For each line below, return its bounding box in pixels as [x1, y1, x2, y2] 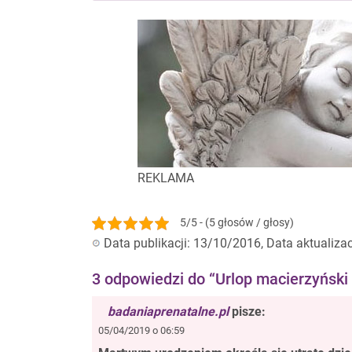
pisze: [232, 303, 266, 319]
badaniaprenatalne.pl [108, 303, 229, 319]
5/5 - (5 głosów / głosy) [180, 215, 294, 229]
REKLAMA [137, 170, 194, 185]
